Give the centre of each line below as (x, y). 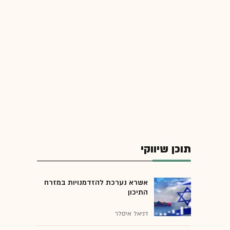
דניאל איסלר (131, 213)
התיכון (138, 192)
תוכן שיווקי (166, 149)
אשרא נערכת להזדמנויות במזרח (96, 182)
